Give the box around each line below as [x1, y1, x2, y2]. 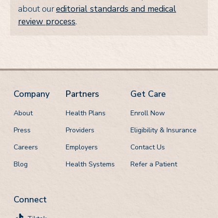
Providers [65, 125, 94, 135]
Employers [65, 142, 98, 152]
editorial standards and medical [56, 3, 176, 15]
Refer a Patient [130, 159, 177, 169]
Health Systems [65, 159, 115, 169]
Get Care [130, 88, 166, 100]
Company [14, 88, 50, 100]
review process [18, 16, 75, 27]
